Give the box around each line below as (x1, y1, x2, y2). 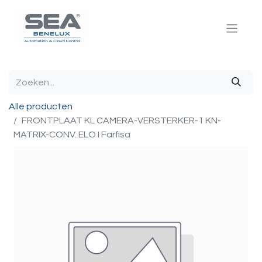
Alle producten (9, 102, 73, 111)
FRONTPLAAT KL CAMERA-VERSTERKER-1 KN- (22, 116, 221, 125)
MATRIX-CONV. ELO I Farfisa (13, 130, 130, 139)
